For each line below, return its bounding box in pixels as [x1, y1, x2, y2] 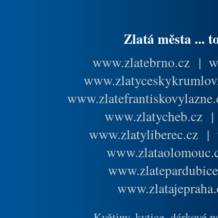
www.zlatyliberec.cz [89, 125, 198, 143]
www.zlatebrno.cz [92, 53, 190, 71]
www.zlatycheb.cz [105, 107, 202, 125]
